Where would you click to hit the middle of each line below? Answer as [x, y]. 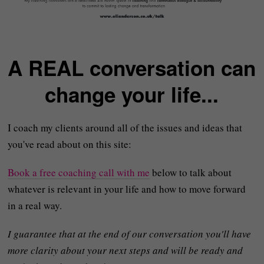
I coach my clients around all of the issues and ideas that [125, 128]
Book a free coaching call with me [79, 173]
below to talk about [191, 173]
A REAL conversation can [132, 68]
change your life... [132, 95]
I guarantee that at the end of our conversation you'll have [130, 234]
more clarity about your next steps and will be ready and [126, 250]
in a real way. [35, 206]
